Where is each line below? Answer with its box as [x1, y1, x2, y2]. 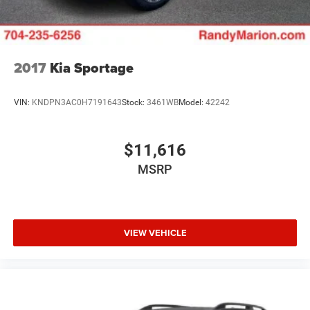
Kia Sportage [50, 57, 134, 79]
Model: [179, 97, 206, 107]
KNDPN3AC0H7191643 [32, 97, 122, 107]
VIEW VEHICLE [123, 226, 187, 239]
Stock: [122, 97, 147, 107]
